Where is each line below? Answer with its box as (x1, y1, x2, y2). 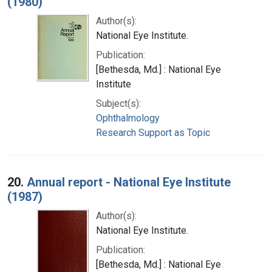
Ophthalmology (96, 112, 160, 124)
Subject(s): (96, 97, 141, 109)
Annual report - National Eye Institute (27, 174, 231, 189)
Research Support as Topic (96, 126, 210, 138)
